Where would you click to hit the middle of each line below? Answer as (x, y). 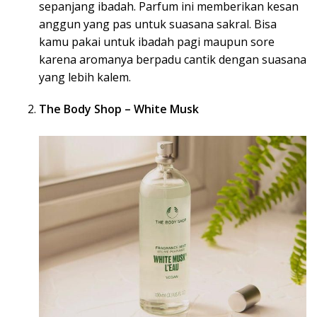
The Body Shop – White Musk (119, 109)
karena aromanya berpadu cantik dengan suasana (173, 59)
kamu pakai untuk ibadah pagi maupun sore (157, 42)
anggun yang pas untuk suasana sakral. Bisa (158, 24)
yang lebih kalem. (85, 77)
